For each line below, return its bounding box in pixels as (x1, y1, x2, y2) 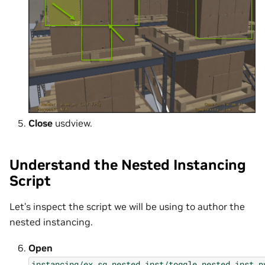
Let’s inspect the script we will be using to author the (9, 200, 245, 212)
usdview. (53, 117, 92, 130)
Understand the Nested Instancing (9, 156, 246, 174)
